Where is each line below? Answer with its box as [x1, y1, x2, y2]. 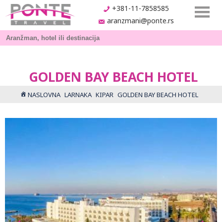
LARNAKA [64, 90, 92, 99]
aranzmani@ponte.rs [107, 16, 174, 26]
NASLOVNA [27, 90, 60, 99]
